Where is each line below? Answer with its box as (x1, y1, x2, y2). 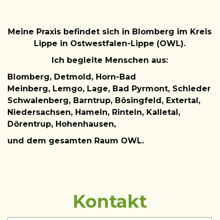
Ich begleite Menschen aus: (51, 55, 168, 65)
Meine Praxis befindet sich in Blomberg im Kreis (7, 27, 212, 36)
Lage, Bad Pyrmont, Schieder (87, 83, 211, 93)
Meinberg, (7, 83, 53, 93)
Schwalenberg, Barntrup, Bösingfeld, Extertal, (7, 95, 200, 105)
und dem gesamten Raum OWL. (7, 136, 146, 145)
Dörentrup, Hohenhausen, (7, 119, 118, 129)
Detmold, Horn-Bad (54, 72, 136, 82)
